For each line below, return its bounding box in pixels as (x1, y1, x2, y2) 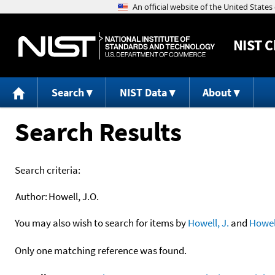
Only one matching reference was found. (15, 243, 187, 257)
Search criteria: (15, 163, 80, 177)
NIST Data (119, 85, 167, 100)
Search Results (15, 114, 181, 149)
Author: (15, 189, 47, 203)
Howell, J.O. (48, 189, 99, 203)
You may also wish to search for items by (15, 215, 188, 230)
